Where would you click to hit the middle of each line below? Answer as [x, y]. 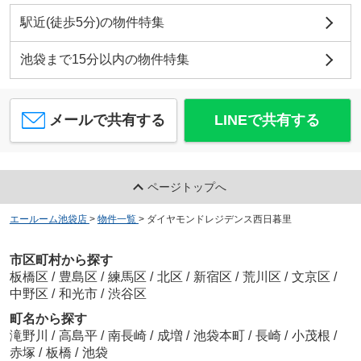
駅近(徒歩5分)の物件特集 [92, 23]
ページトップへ [187, 187]
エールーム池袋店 [48, 219]
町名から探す [48, 318]
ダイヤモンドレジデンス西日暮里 [219, 219]
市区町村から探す [61, 259]
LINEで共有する [268, 120]
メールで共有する [108, 120]
